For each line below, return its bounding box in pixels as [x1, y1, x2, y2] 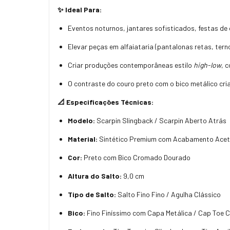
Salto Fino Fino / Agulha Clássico [116, 189, 221, 199]
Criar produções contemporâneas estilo [68, 60, 194, 69]
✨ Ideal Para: [57, 5, 102, 14]
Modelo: [68, 116, 95, 125]
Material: [68, 134, 98, 143]
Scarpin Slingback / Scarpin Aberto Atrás [95, 116, 226, 125]
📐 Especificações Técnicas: [57, 97, 154, 106]
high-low [194, 60, 221, 69]
